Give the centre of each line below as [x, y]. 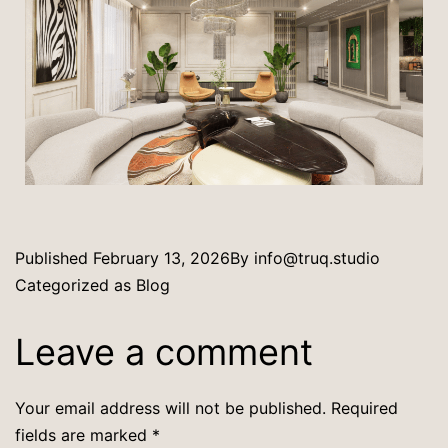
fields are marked [83, 435]
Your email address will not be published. [170, 408]
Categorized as [75, 285]
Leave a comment [164, 352]
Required [364, 408]
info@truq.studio [317, 258]
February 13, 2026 [161, 258]
